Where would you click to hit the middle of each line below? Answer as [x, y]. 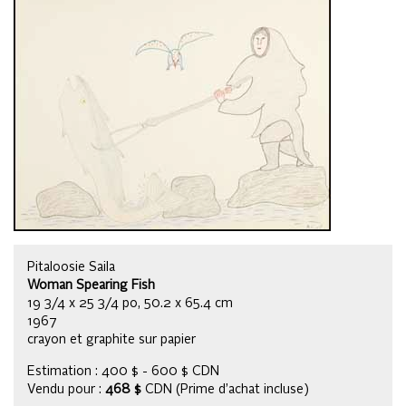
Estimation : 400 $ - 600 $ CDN [123, 371]
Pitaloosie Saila [71, 267]
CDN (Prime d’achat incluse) [225, 389]
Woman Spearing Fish [91, 285]
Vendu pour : [66, 389]
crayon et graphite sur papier [111, 339]
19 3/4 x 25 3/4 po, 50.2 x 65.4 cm [130, 303]
